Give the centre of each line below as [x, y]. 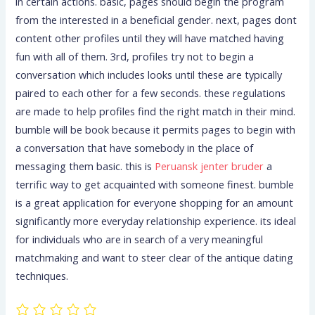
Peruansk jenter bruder [210, 166]
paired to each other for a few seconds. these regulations [151, 92]
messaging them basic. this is [85, 166]
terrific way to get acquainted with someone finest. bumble [155, 184]
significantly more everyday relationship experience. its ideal [156, 220]
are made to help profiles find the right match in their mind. [156, 111]
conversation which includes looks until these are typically [149, 74]
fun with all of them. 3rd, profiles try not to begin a [135, 56]
